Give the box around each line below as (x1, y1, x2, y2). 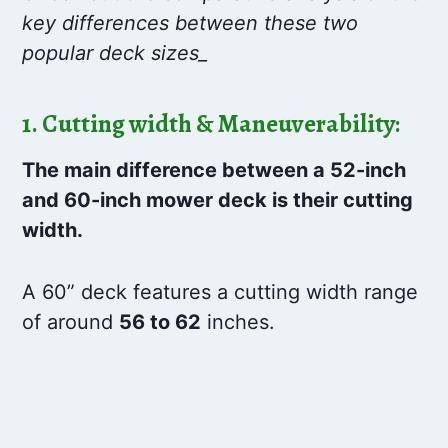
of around (22, 310, 120, 335)
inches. (201, 310, 276, 335)
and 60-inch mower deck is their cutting (22, 188, 414, 213)
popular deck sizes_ (22, 41, 209, 66)
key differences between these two (22, 11, 359, 36)
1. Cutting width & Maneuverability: (22, 106, 401, 141)
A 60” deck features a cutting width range (22, 280, 419, 305)
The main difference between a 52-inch (22, 158, 407, 183)
